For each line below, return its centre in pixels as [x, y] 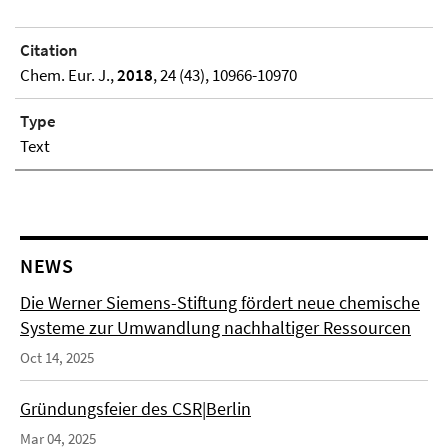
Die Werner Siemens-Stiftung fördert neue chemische [220, 303]
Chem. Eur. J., [68, 75]
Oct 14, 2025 [57, 358]
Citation [49, 50]
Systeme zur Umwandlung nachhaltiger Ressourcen [215, 328]
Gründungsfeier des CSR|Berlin [135, 409]
